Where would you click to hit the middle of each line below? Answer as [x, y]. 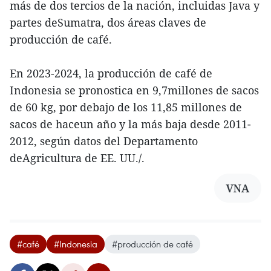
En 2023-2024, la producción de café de [111, 73]
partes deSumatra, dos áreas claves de [108, 23]
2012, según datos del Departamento [104, 141]
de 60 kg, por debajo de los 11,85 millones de [126, 107]
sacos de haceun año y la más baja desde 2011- [130, 124]
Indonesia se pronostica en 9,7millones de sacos [134, 90]
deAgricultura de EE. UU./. [77, 158]
